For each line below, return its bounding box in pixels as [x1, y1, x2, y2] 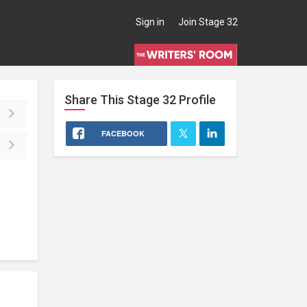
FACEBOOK [101, 128, 145, 138]
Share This [64, 93, 124, 107]
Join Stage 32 [178, 16, 238, 27]
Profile [175, 93, 216, 107]
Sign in [136, 16, 164, 27]
